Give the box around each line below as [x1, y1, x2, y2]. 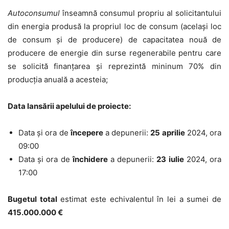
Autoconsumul [8, 8, 60, 18]
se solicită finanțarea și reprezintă [8, 61, 152, 71]
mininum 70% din [151, 61, 222, 71]
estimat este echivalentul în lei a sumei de [57, 194, 222, 204]
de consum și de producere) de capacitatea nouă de [8, 34, 221, 44]
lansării [27, 101, 56, 111]
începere [70, 127, 103, 138]
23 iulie [156, 154, 184, 164]
